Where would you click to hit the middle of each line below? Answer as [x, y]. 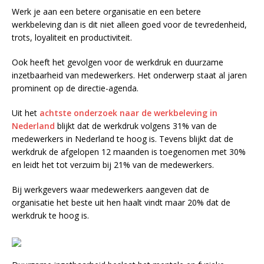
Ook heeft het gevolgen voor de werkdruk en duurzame [118, 62]
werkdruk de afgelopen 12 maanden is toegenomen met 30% [129, 151]
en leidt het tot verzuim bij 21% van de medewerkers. [113, 164]
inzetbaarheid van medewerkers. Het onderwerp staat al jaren [129, 75]
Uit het [26, 113]
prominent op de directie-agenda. [75, 88]
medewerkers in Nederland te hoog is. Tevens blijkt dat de [123, 138]
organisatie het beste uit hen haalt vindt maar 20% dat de [121, 202]
